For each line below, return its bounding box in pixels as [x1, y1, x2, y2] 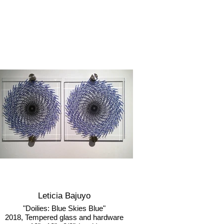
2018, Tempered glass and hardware [4, 213, 123, 221]
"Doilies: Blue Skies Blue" [22, 204, 105, 212]
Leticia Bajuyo [37, 191, 90, 200]
